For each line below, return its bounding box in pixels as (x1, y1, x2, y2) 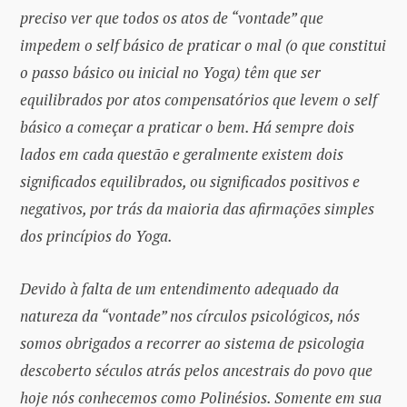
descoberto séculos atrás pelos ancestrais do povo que (20, 360, 372, 382)
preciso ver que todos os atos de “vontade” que (20, 6, 323, 28)
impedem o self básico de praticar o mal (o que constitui (20, 34, 386, 55)
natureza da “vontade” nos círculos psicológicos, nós (20, 305, 360, 327)
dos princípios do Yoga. (20, 224, 173, 246)
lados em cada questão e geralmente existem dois (20, 143, 343, 164)
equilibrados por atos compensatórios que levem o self (20, 88, 377, 110)
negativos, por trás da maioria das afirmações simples (20, 197, 374, 219)
